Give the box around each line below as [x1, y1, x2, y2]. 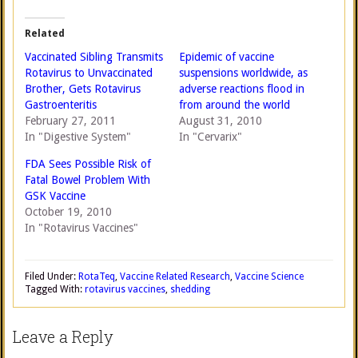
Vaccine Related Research [120, 271, 230, 282]
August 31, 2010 [179, 114, 262, 127]
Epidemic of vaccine [179, 50, 274, 63]
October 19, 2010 [25, 205, 112, 218]
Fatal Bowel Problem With [25, 173, 150, 186]
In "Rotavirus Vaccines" [25, 221, 138, 234]
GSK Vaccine [25, 189, 86, 202]
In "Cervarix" [179, 130, 242, 143]
